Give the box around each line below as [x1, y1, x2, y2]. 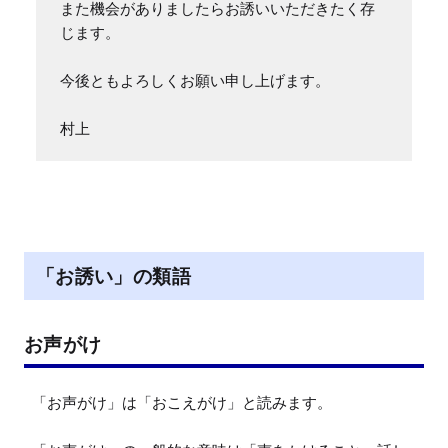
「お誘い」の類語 [36, 265, 191, 288]
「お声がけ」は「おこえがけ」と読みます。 [32, 392, 332, 412]
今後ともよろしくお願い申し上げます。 [60, 70, 330, 90]
